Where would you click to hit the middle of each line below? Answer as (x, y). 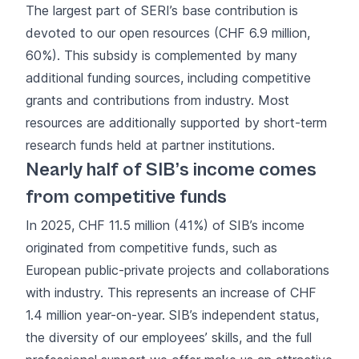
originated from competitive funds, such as (151, 247)
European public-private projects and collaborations (177, 270)
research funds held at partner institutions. (150, 145)
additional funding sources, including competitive (168, 77)
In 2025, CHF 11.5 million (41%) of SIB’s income (165, 225)
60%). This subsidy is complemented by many (161, 55)
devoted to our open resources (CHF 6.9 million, (168, 32)
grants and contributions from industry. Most (157, 100)
